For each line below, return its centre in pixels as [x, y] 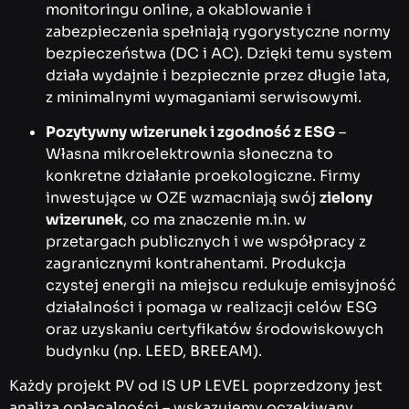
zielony [346, 197]
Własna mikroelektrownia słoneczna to [189, 153]
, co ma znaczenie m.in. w [215, 219]
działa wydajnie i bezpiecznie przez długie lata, [218, 75]
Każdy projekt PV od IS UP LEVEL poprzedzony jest [196, 386]
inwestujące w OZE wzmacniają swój [183, 197]
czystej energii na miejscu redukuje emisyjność [221, 285]
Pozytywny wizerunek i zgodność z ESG [190, 131]
